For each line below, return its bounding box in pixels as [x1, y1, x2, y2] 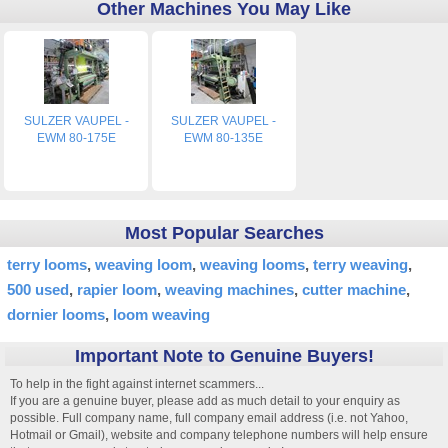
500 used [7, 281, 69, 299]
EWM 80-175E [36, 131, 116, 146]
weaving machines [165, 281, 294, 299]
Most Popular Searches [124, 223, 324, 244]
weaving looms [200, 256, 305, 274]
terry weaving [313, 256, 408, 274]
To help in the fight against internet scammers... [10, 377, 264, 392]
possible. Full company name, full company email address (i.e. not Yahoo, [10, 411, 408, 426]
